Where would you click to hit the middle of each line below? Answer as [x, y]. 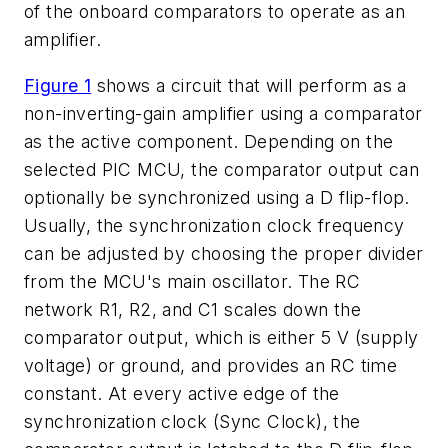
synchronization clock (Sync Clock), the [192, 421]
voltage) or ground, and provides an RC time [211, 365]
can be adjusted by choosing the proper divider [224, 253]
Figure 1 [58, 85]
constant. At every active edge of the [182, 393]
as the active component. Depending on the [209, 141]
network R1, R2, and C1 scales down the [193, 309]
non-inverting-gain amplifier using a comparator [223, 113]
